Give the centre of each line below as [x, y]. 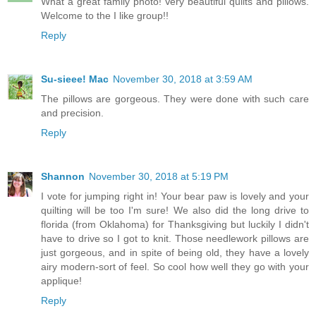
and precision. [72, 113]
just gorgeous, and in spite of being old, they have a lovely [175, 252]
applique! [61, 280]
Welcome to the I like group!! [105, 15]
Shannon [63, 176]
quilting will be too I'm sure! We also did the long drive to [175, 210]
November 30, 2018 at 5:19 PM [159, 176]
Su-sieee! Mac [75, 79]
